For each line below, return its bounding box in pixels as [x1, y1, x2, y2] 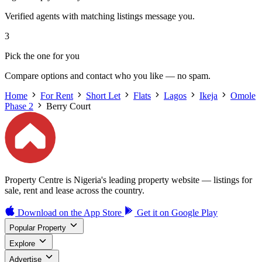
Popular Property [9, 223, 66, 232]
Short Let [86, 91, 120, 101]
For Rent [40, 91, 73, 101]
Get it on [137, 207, 169, 218]
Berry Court [46, 101, 91, 112]
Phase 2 [5, 101, 33, 112]
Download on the [18, 207, 82, 218]
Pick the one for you [5, 51, 80, 61]
